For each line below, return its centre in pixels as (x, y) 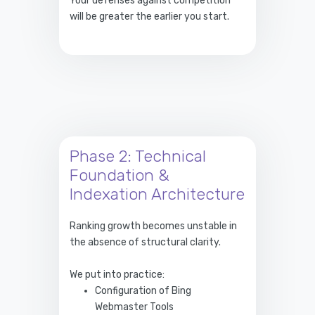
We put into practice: (117, 274)
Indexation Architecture (157, 194)
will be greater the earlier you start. (149, 16)
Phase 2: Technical (138, 156)
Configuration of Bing (143, 290)
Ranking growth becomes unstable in (153, 226)
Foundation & (120, 175)
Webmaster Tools (135, 307)
